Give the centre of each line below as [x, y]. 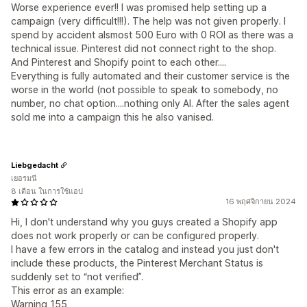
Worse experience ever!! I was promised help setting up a [139, 7]
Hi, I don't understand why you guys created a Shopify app [144, 222]
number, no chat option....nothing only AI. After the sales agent [150, 103]
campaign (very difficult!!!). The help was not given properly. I [148, 21]
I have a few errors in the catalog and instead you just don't [145, 249]
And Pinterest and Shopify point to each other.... [119, 62]
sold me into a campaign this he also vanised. [112, 117]
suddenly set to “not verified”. [77, 277]
